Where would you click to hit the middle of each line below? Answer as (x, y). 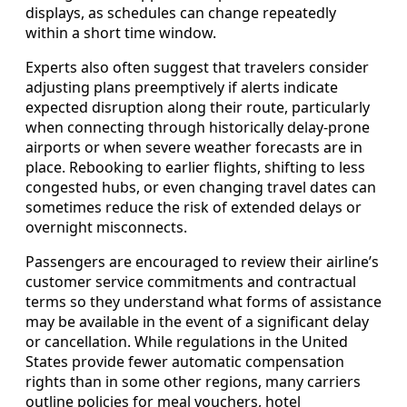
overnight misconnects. (106, 227)
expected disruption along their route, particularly (198, 107)
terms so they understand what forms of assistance (203, 301)
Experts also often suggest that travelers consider (197, 67)
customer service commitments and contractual (191, 281)
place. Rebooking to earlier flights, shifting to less (195, 167)
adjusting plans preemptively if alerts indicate (182, 87)
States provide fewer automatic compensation (185, 361)
